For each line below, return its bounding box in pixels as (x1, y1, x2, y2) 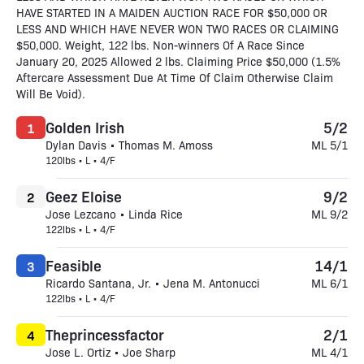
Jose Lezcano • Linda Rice (45, 206, 183, 221)
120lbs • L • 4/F (45, 154, 115, 167)
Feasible (45, 255, 102, 275)
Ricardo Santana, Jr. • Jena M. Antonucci (45, 275, 260, 290)
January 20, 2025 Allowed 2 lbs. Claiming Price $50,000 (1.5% (16, 54, 340, 68)
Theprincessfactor (45, 324, 164, 344)
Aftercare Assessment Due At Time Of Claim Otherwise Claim (16, 70, 333, 84)
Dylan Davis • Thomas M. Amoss (45, 137, 213, 152)
